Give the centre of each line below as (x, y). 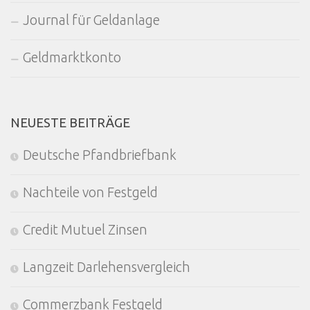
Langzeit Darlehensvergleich (107, 267)
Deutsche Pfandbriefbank (100, 155)
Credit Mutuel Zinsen (85, 229)
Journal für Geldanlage (91, 20)
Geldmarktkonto (72, 57)
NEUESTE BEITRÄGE (70, 122)
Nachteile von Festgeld (90, 192)
